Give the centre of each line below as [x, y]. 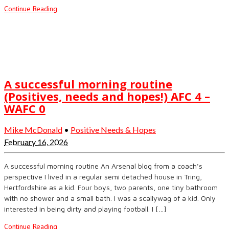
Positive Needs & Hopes [113, 129]
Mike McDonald [33, 129]
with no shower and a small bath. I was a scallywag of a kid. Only [110, 198]
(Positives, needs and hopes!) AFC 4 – [107, 96]
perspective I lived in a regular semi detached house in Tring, [103, 176]
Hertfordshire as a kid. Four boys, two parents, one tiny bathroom [111, 187]
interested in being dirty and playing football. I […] [85, 209]
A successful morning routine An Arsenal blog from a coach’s [103, 166]
